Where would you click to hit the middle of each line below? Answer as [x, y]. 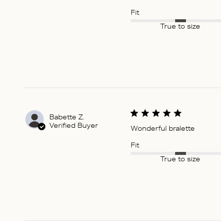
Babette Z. [67, 118]
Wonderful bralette [163, 130]
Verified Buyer [74, 126]
